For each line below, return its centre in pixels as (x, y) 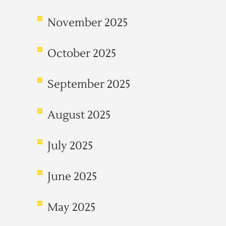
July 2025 (70, 146)
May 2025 (71, 207)
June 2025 (72, 177)
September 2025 (89, 84)
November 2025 (88, 23)
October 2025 (82, 53)
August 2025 (79, 115)
